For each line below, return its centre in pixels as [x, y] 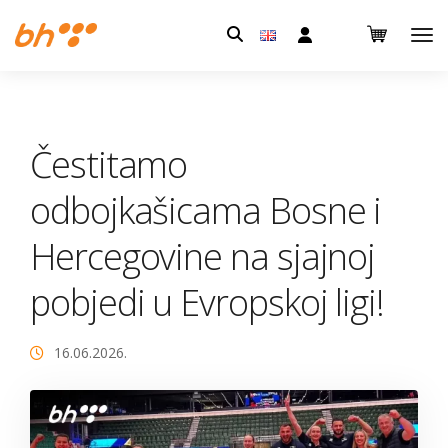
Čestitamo [109, 164]
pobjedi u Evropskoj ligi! [207, 302]
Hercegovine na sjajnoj [203, 256]
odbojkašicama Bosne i [206, 210]
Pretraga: [265, 31]
